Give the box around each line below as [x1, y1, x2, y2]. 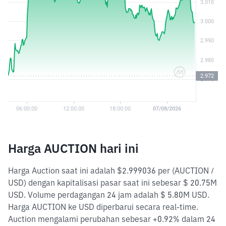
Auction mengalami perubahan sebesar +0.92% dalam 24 [8, 214, 215, 224]
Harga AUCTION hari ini [8, 140, 139, 156]
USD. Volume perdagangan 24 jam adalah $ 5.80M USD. [8, 190, 209, 200]
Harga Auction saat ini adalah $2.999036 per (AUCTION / [8, 165, 214, 176]
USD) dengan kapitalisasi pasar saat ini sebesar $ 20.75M [8, 178, 217, 188]
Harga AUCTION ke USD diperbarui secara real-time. [8, 202, 198, 212]
